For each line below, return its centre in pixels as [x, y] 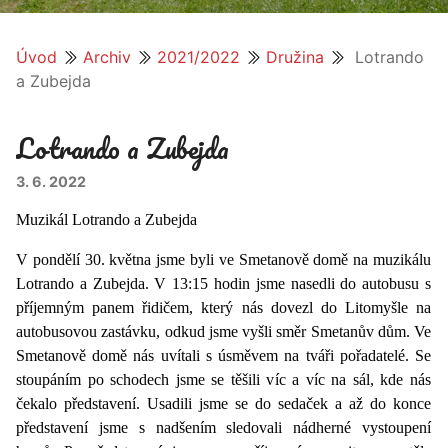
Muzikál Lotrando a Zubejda [106, 219]
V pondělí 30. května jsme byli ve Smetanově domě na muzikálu [223, 259]
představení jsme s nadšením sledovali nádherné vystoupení [223, 427]
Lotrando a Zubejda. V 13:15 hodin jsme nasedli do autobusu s [223, 283]
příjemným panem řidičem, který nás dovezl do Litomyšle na [223, 307]
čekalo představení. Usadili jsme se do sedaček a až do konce [223, 403]
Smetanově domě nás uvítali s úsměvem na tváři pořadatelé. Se [223, 355]
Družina [295, 56]
